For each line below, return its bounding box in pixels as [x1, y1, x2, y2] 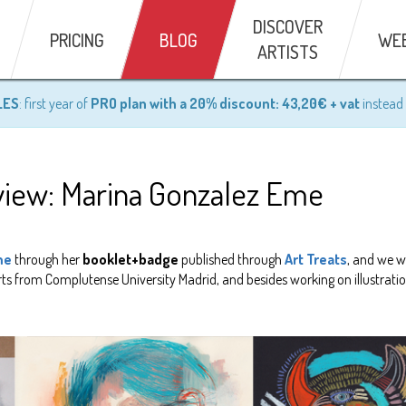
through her [12, 250, 82, 268]
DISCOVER [253, 14, 323, 38]
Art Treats [285, 250, 347, 268]
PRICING [50, 28, 104, 52]
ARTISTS [257, 40, 318, 63]
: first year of [19, 94, 91, 112]
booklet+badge [82, 250, 179, 268]
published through [179, 250, 285, 268]
